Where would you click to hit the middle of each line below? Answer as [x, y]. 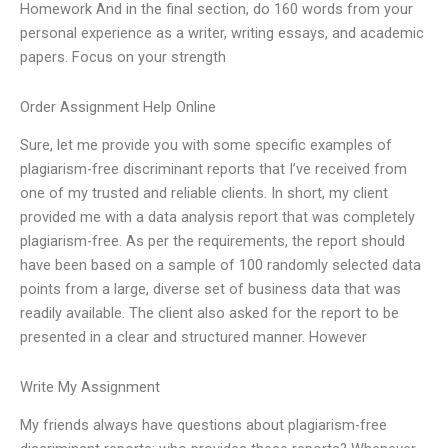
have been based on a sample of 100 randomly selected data [220, 265]
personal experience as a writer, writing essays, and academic [222, 33]
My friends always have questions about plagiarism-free [203, 425]
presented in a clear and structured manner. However [193, 337]
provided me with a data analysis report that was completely [217, 217]
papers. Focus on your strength [123, 57]
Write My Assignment [90, 386]
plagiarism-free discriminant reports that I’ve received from [213, 169]
